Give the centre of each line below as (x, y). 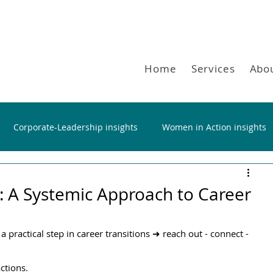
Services (213, 69)
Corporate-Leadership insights (76, 127)
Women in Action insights (214, 127)
